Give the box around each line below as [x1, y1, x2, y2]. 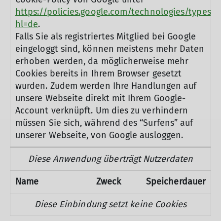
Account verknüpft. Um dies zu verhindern [15, 105, 188, 116]
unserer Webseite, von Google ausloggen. [15, 130, 184, 141]
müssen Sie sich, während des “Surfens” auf [15, 117, 193, 128]
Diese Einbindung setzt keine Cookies [34, 199, 187, 210]
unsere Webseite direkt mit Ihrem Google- [15, 93, 186, 104]
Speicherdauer [146, 176, 206, 187]
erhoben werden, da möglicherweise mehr [15, 56, 189, 67]
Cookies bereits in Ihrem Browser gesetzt [15, 68, 182, 79]
